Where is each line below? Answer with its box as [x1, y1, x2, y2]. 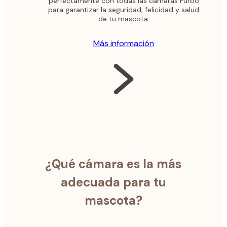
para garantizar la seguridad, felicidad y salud [48, 5, 199, 15]
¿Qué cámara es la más [45, 156, 182, 172]
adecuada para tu [60, 174, 166, 191]
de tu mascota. [98, 14, 149, 24]
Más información [93, 38, 154, 49]
